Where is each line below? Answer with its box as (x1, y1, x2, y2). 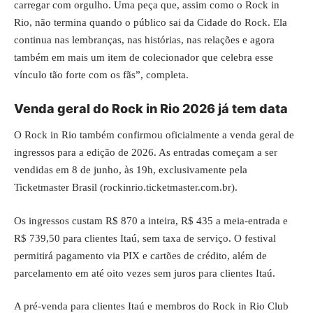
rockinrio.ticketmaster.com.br (103, 182, 231, 193)
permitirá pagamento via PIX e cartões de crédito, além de (14, 249, 267, 261)
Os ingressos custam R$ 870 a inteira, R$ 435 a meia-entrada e (14, 214, 288, 226)
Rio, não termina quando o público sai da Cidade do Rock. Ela (14, 17, 287, 28)
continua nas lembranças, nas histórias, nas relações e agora (14, 34, 275, 45)
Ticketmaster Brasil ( (14, 182, 103, 193)
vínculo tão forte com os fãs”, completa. (14, 69, 189, 80)
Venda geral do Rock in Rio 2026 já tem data (14, 101, 288, 116)
